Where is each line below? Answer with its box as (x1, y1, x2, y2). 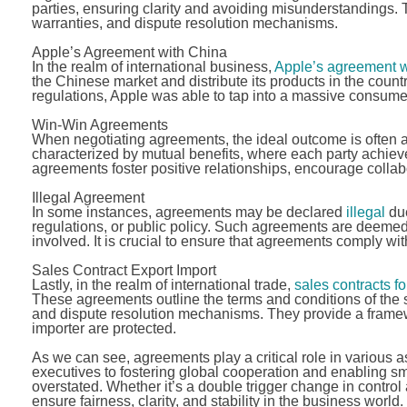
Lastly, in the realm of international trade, (31, 277, 294, 293)
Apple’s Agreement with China (31, 45, 227, 60)
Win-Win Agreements (31, 117, 168, 133)
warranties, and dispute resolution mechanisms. (31, 15, 338, 31)
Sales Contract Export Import (31, 263, 216, 278)
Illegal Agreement (31, 190, 144, 205)
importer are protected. (31, 321, 176, 336)
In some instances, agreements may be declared (31, 204, 346, 220)
